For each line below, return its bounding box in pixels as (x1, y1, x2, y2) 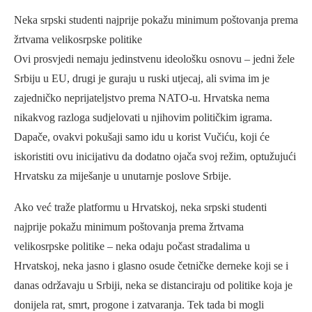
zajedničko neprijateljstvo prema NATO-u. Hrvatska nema (14, 91, 270, 104)
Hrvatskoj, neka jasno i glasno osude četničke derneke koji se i (14, 259, 288, 272)
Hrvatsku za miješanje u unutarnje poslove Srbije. (14, 169, 231, 182)
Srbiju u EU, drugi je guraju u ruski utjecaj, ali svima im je (14, 72, 270, 84)
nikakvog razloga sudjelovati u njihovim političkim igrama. (14, 111, 272, 123)
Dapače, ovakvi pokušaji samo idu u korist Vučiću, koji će (14, 130, 270, 143)
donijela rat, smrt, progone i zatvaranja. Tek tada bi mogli (14, 298, 264, 311)
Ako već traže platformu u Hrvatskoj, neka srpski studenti (14, 201, 267, 213)
